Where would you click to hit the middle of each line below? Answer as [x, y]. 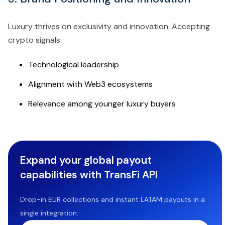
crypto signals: [35, 40]
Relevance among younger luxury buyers [102, 103]
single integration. [49, 213]
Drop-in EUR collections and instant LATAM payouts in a [113, 199]
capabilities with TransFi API [89, 174]
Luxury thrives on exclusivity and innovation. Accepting [109, 26]
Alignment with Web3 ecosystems [90, 84]
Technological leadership [74, 64]
